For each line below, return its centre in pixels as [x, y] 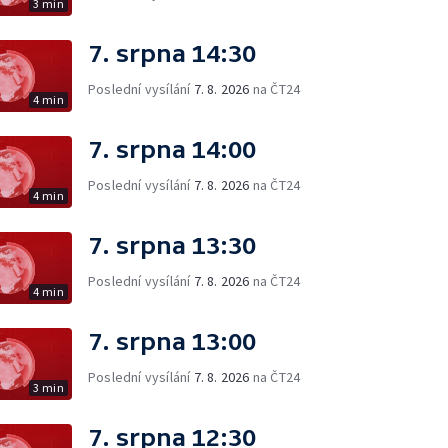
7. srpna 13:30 [172, 245]
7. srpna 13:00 [172, 341]
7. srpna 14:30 [172, 53]
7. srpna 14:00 [172, 149]
